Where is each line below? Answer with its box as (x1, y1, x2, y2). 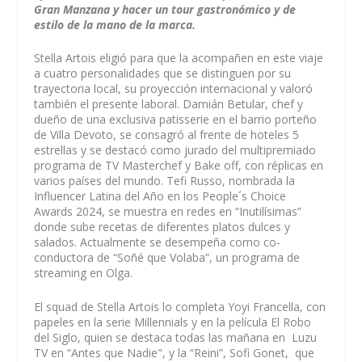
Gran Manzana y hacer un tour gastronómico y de (34, 2, 297, 17)
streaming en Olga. (34, 265, 133, 281)
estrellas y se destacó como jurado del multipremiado (34, 142, 317, 158)
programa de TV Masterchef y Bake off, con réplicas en (34, 158, 324, 174)
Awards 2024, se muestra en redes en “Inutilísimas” (34, 204, 302, 220)
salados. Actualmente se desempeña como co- (34, 234, 281, 250)
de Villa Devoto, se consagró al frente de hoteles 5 (34, 127, 300, 143)
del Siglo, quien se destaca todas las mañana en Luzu (34, 329, 318, 345)
